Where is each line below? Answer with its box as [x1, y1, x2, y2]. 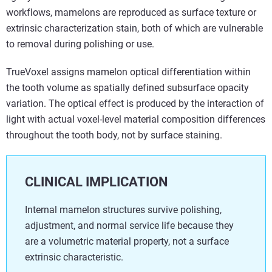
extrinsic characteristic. [25, 251, 128, 263]
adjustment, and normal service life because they [25, 220, 234, 232]
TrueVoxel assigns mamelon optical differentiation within [6, 66, 251, 78]
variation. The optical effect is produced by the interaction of [6, 98, 264, 110]
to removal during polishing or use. [6, 38, 154, 50]
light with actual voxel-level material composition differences [6, 114, 265, 126]
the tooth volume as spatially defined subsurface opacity [6, 82, 249, 94]
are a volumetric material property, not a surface [25, 236, 229, 248]
